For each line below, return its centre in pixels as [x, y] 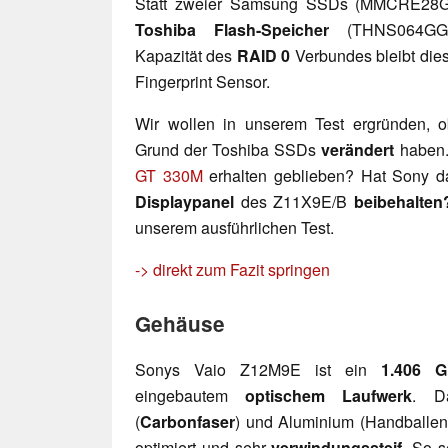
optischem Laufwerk [329, 395]
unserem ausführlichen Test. [234, 227]
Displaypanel [188, 201]
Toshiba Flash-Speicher [232, 29]
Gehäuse [180, 323]
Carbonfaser [187, 421]
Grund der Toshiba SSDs [228, 149]
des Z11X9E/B [297, 201]
